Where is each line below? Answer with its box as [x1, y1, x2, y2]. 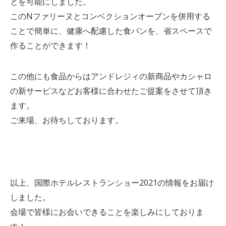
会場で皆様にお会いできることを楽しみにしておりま [10, 206, 204, 217]
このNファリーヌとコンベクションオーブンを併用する [10, 10, 210, 22]
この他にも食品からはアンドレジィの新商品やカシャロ [10, 71, 212, 82]
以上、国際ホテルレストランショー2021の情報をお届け [10, 177, 214, 188]
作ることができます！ [10, 39, 91, 51]
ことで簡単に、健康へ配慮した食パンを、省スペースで [10, 25, 212, 36]
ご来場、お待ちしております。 [10, 115, 123, 126]
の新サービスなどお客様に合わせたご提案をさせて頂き [10, 85, 212, 97]
